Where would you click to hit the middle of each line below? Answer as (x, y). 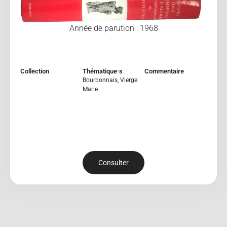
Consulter (113, 163)
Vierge (128, 80)
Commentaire (164, 71)
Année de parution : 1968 (113, 28)
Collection (35, 71)
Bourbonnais (100, 80)
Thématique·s (102, 71)
